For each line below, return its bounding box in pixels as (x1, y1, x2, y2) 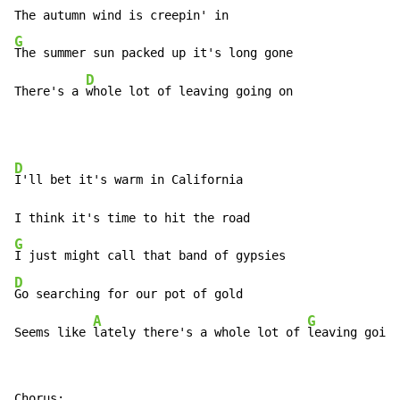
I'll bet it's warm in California (14, 172, 243, 187)
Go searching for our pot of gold (14, 287, 243, 302)
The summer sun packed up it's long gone (14, 46, 293, 61)
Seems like (14, 325, 93, 340)
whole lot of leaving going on (86, 84, 293, 99)
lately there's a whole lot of (93, 325, 307, 340)
